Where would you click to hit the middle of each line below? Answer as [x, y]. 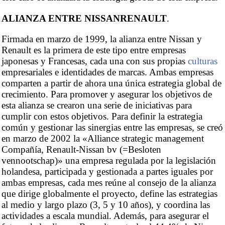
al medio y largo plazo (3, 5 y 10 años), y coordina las [106, 205]
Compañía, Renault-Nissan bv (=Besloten [81, 150]
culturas [203, 61]
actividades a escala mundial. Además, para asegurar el [105, 216]
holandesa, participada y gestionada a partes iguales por [107, 172]
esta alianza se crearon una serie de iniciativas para [97, 105]
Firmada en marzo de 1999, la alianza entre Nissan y [102, 39]
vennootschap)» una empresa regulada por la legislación [109, 161]
